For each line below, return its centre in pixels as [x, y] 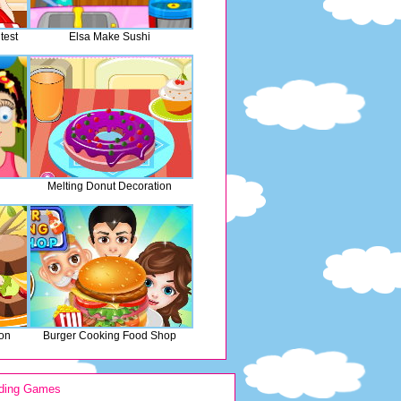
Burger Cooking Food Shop [109, 336]
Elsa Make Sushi [109, 37]
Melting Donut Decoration [109, 186]
